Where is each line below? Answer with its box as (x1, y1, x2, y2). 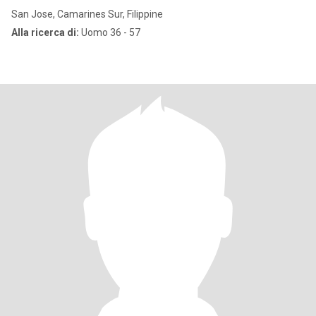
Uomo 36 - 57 (79, 27, 140, 38)
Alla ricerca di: (11, 27, 79, 38)
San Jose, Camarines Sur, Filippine (11, 8, 163, 20)
